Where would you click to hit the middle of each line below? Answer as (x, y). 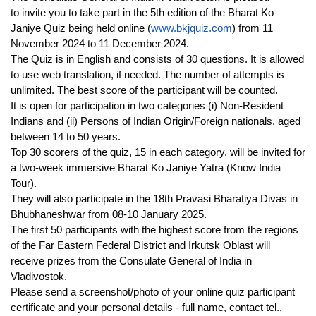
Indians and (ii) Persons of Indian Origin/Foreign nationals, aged (156, 121)
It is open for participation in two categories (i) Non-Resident (147, 106)
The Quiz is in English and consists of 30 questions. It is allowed (157, 59)
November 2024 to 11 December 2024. (100, 44)
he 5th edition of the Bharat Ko (205, 13)
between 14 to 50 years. (66, 137)
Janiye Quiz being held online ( (81, 28)
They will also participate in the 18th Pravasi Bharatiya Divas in (154, 199)
